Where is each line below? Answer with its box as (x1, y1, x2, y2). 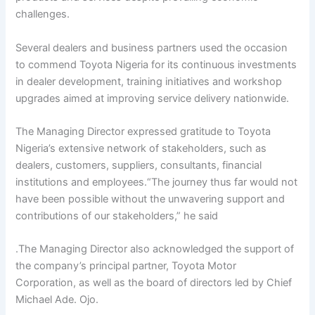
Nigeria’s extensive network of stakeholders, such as (15, 141, 267, 155)
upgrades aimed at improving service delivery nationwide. (15, 91, 290, 105)
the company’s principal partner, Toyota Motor (15, 259, 237, 273)
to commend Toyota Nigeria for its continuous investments (15, 58, 297, 71)
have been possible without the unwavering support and (15, 192, 285, 205)
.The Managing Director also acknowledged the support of (15, 243, 295, 256)
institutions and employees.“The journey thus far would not (15, 175, 298, 188)
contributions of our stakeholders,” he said (15, 209, 219, 222)
